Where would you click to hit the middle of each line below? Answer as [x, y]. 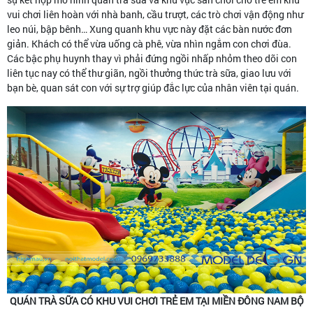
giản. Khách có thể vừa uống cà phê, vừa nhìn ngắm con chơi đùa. [149, 44]
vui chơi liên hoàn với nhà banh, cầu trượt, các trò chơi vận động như [155, 14]
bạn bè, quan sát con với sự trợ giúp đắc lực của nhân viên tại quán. [154, 88]
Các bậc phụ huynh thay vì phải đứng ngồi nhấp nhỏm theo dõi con [152, 58]
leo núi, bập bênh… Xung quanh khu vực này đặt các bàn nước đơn [150, 29]
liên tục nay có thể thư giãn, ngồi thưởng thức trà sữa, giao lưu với [149, 73]
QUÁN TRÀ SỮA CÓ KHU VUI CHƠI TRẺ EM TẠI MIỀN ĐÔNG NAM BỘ [156, 300]
